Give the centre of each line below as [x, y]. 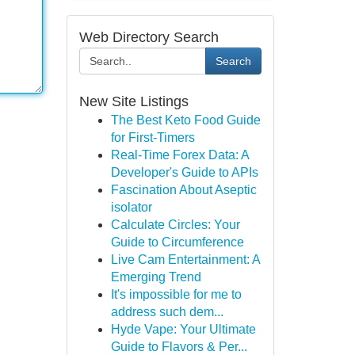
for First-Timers [153, 137]
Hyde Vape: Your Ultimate [183, 329]
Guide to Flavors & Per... [179, 347]
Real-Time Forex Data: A [179, 155]
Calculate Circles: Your [175, 225]
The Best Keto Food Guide [185, 120]
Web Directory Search [149, 37]
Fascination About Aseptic [183, 190]
